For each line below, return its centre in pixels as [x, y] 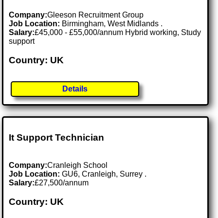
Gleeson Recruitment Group [96, 15]
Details [75, 89]
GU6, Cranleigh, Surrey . [104, 174]
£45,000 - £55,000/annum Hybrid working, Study [118, 33]
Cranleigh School [78, 165]
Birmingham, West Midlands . [112, 24]
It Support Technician [57, 138]
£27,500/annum [62, 182]
